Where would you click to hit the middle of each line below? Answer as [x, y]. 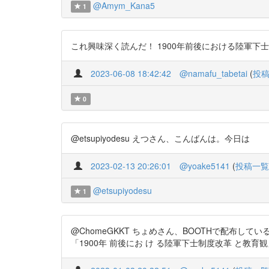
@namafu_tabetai [213, 73]
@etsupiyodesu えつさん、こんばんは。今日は [160, 138]
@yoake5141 [205, 166]
